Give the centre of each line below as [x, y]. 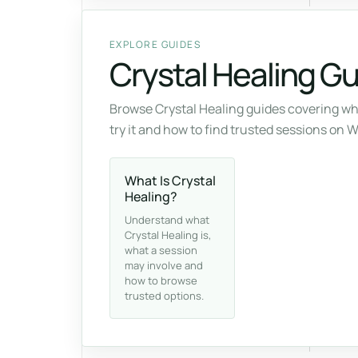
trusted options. [164, 296]
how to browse [161, 280]
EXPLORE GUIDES [155, 44]
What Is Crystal [170, 181]
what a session [161, 250]
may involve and [164, 265]
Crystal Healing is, [168, 235]
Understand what [167, 220]
